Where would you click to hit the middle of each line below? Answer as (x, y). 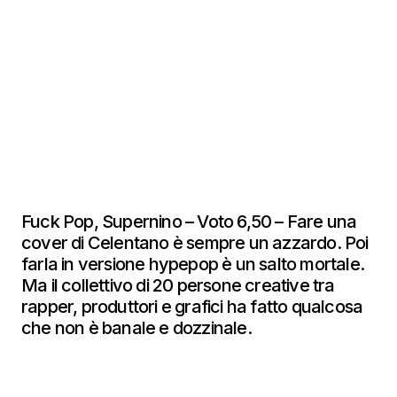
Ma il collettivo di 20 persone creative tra (178, 285)
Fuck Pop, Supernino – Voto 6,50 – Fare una (189, 222)
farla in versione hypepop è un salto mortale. (193, 264)
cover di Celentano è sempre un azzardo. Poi (195, 243)
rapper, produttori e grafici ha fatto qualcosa (192, 307)
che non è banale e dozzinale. (138, 328)
